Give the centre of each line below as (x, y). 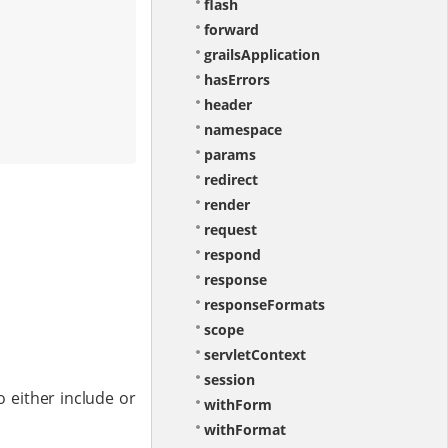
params (229, 155)
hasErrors (236, 80)
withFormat (244, 430)
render (226, 205)
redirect (230, 180)
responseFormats (264, 305)
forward (231, 30)
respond (232, 255)
